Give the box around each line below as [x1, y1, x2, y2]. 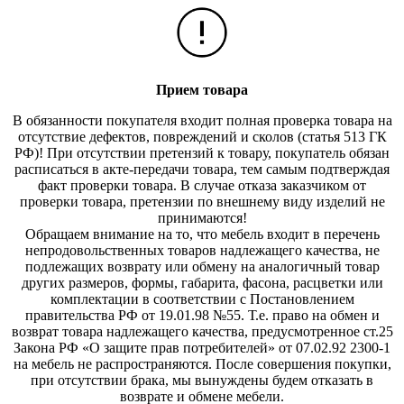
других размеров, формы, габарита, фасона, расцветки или [21, 275, 383, 291]
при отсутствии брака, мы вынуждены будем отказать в [31, 372, 373, 389]
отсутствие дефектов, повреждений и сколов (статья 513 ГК [17, 129, 387, 145]
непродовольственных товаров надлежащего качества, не [24, 243, 380, 259]
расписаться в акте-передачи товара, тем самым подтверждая [14, 161, 390, 178]
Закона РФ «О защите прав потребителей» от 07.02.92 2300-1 [14, 340, 390, 356]
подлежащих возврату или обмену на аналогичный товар [24, 259, 380, 275]
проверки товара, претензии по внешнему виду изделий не [19, 194, 385, 210]
